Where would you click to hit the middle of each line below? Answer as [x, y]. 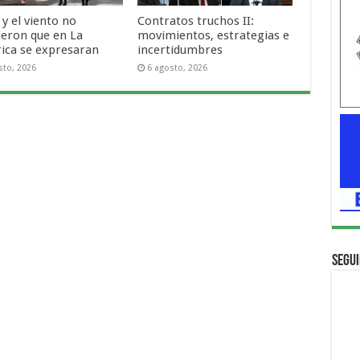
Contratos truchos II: [196, 20]
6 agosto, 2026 [178, 67]
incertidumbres [180, 49]
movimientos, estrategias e [214, 35]
